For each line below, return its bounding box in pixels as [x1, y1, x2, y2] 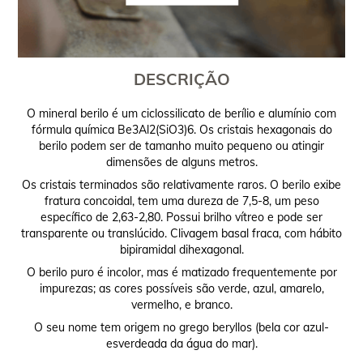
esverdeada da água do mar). [105, 336, 258, 352]
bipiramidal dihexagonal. [119, 242, 244, 258]
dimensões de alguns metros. [105, 155, 258, 170]
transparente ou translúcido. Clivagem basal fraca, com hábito [21, 226, 342, 241]
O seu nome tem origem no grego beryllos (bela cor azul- [34, 320, 329, 335]
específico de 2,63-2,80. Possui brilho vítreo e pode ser [41, 210, 322, 225]
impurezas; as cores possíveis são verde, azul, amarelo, [39, 281, 324, 297]
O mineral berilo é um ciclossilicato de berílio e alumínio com [27, 106, 336, 122]
